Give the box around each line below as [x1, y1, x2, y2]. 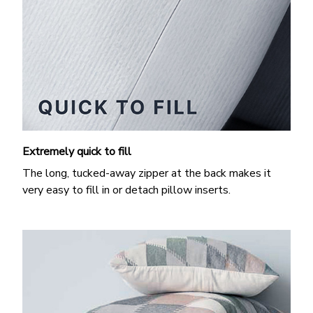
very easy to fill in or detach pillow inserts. [22, 182, 231, 198]
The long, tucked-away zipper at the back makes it [22, 165, 271, 181]
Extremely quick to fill [22, 144, 131, 160]
